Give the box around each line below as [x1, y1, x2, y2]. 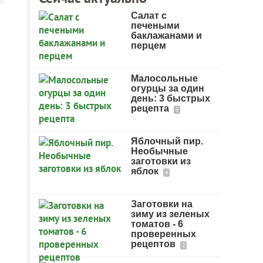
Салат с [131, 11, 167, 21]
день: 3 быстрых [131, 93, 210, 103]
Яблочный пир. [131, 136, 203, 146]
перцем [131, 41, 166, 50]
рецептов [131, 239, 178, 249]
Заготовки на [131, 199, 193, 209]
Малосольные [131, 73, 198, 83]
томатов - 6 [131, 219, 183, 229]
